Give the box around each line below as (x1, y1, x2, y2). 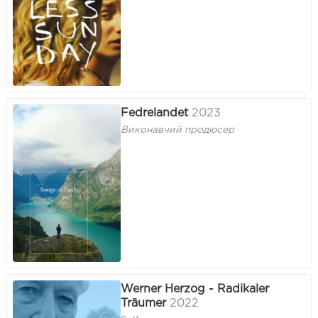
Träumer (121, 297, 166, 309)
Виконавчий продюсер (121, 126, 234, 135)
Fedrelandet (121, 107, 188, 119)
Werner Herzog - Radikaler (121, 283, 269, 295)
